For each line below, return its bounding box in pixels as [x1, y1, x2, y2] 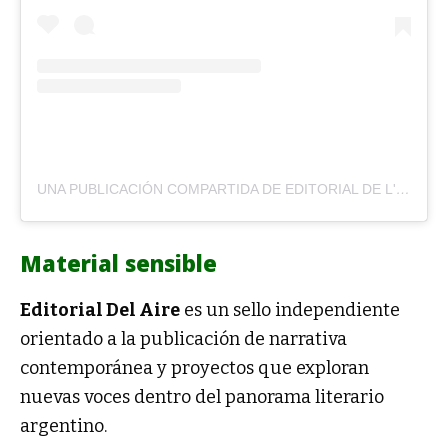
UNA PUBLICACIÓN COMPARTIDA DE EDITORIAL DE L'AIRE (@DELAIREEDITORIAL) [396, 181, 410, 198]
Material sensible [20, 248, 217, 279]
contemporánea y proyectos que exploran [20, 357, 369, 380]
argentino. [20, 415, 107, 438]
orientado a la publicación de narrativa [20, 328, 347, 351]
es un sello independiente [180, 299, 400, 322]
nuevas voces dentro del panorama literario [20, 386, 384, 409]
